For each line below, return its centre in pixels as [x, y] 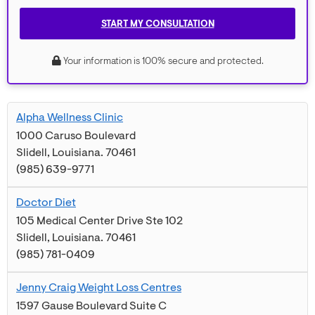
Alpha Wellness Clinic [70, 118]
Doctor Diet [46, 203]
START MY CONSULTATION [157, 24]
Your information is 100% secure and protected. [162, 61]
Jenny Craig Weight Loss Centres [99, 288]
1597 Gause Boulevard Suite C [91, 306]
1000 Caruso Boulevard [76, 136]
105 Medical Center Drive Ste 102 [99, 221]
